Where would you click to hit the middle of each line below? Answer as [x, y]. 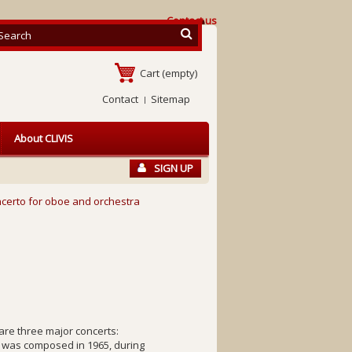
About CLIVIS [44, 138]
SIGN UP [174, 168]
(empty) [180, 73]
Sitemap [170, 99]
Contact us [192, 20]
